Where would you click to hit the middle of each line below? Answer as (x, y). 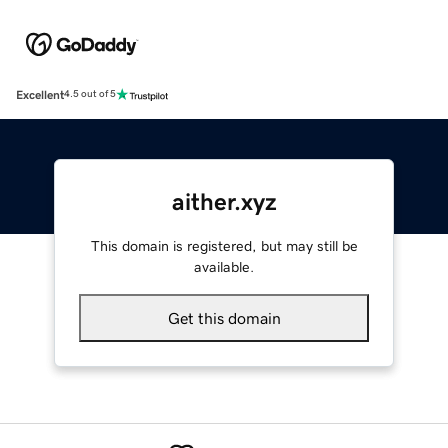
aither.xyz (224, 201)
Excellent (40, 94)
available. (224, 266)
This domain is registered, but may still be (224, 245)
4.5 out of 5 (90, 94)
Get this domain (224, 317)
